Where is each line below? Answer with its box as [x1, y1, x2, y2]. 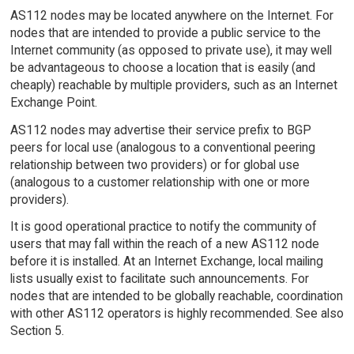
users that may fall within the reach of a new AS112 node [9, 236, 319, 252]
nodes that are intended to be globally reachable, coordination [9, 288, 343, 304]
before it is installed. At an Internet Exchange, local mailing [9, 254, 323, 269]
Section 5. [9, 323, 64, 339]
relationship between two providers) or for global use [9, 156, 299, 172]
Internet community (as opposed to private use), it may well [9, 42, 332, 58]
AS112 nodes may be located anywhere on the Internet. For [9, 7, 333, 23]
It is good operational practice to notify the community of [9, 219, 317, 235]
